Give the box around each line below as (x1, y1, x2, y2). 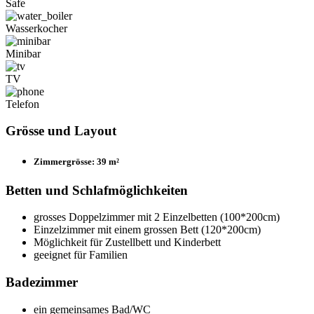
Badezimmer (6, 275, 78, 290)
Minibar (6, 47, 41, 60)
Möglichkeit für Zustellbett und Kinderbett (34, 236, 221, 249)
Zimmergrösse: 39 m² (34, 156, 119, 167)
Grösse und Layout (6, 123, 116, 139)
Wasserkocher (6, 22, 67, 34)
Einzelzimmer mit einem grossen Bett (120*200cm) (34, 224, 261, 236)
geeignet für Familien (34, 249, 128, 261)
